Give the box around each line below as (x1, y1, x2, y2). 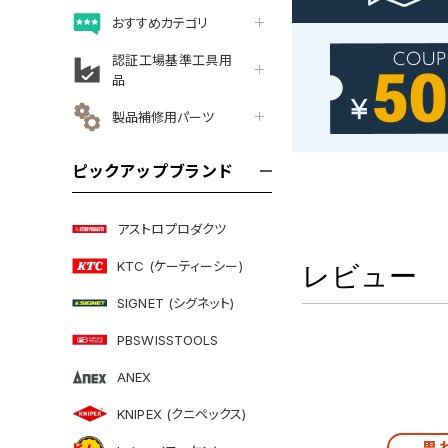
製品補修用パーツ (112, 108, 214, 125)
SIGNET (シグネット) (117, 294, 234, 311)
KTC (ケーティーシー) (117, 257, 243, 274)
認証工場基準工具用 (112, 51, 232, 68)
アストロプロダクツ (117, 220, 227, 237)
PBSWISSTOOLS (117, 331, 219, 348)
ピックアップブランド (72, 161, 234, 181)
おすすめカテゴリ (112, 14, 208, 31)
